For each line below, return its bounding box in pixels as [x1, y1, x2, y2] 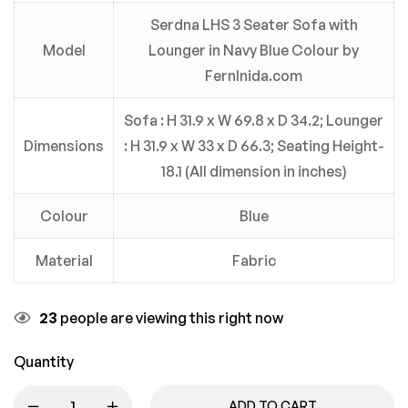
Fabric [231, 251, 276, 270]
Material [35, 251, 93, 270]
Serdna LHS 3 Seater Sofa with [149, 15, 358, 34]
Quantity [14, 352, 74, 371]
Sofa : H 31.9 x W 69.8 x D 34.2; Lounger [124, 111, 383, 129]
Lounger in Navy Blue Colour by [148, 41, 359, 59]
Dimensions [24, 137, 104, 155]
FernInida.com [205, 66, 302, 85]
